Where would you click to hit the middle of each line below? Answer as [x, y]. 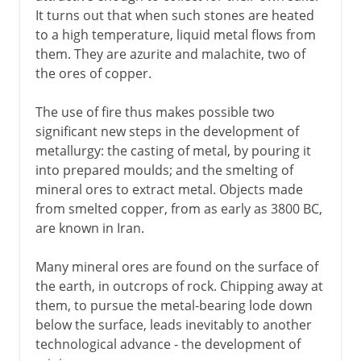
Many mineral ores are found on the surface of [176, 266]
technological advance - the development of [168, 344]
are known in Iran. [89, 228]
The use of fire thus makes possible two [155, 112]
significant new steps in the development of [167, 131]
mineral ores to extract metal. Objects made [169, 189]
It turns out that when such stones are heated [174, 15]
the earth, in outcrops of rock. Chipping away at [179, 286]
